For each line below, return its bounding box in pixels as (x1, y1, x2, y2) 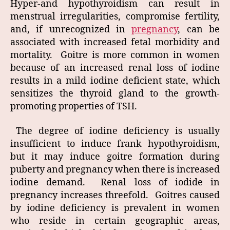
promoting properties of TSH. (10, 101, 137, 113)
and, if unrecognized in (10, 24, 132, 36)
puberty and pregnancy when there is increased (10, 163, 220, 176)
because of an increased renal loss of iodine (10, 62, 220, 74)
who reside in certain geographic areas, (10, 215, 220, 227)
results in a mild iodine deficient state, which (10, 75, 220, 87)
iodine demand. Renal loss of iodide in (10, 176, 220, 188)
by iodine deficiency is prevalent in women (10, 202, 220, 214)
